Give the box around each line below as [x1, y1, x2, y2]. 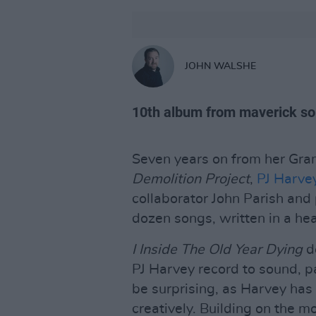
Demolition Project [132, 172, 250, 186]
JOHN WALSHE [185, 61, 256, 71]
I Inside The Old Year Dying [132, 243, 303, 257]
